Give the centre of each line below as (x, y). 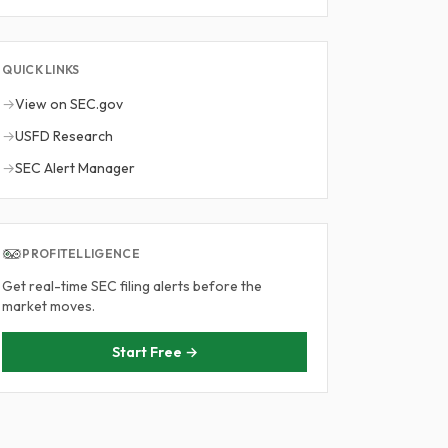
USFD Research (64, 136)
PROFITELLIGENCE (81, 253)
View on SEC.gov (69, 104)
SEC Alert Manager (75, 168)
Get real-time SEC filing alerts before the (132, 286)
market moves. (49, 306)
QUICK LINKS (41, 69)
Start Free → (154, 352)
